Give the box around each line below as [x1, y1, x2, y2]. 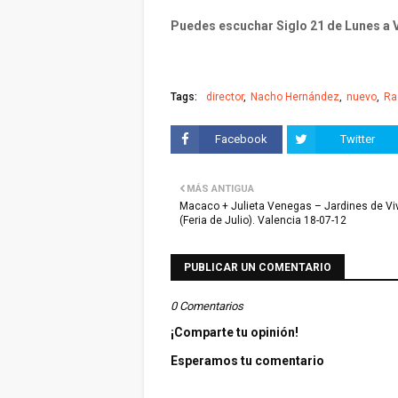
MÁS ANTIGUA [187, 183, 254, 195]
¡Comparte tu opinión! [171, 325, 298, 339]
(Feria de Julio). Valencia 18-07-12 [179, 214, 346, 227]
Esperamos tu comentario [171, 354, 324, 368]
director [206, 91, 243, 103]
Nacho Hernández [251, 91, 339, 103]
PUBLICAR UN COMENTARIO [184, 261, 331, 274]
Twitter [339, 132, 375, 146]
